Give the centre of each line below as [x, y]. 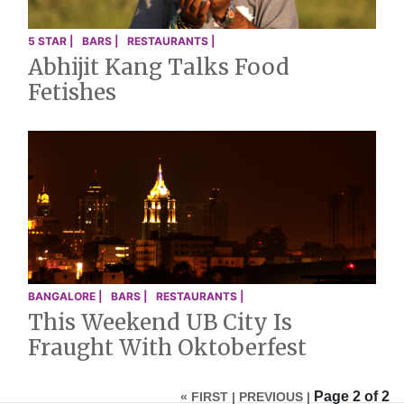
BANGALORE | [65, 296]
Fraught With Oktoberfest [167, 347]
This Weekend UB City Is [160, 322]
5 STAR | [50, 41]
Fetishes [72, 93]
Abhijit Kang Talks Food [159, 68]
